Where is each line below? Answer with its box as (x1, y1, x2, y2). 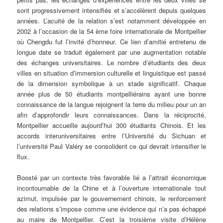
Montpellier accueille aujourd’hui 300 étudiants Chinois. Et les (17, 120, 206, 130)
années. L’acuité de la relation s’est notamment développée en (17, 15, 206, 25)
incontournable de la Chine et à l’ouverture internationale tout (17, 183, 206, 193)
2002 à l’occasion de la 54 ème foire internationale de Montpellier (17, 26, 206, 36)
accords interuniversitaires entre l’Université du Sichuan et (17, 130, 206, 140)
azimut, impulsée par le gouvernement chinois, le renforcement (17, 193, 206, 203)
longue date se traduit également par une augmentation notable (17, 47, 206, 57)
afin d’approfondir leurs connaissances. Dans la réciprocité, (17, 110, 206, 119)
